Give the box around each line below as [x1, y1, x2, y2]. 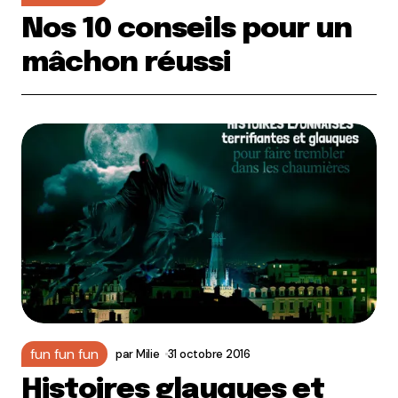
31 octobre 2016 [167, 346, 251, 362]
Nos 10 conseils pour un [21, 15, 352, 44]
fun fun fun [30, 345, 99, 363]
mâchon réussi [21, 49, 231, 78]
